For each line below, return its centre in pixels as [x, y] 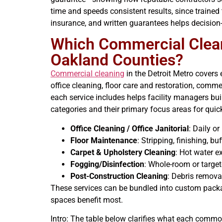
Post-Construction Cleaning [119, 176]
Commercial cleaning [87, 74]
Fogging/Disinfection [107, 164]
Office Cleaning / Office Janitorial [130, 128]
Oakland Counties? [117, 60]
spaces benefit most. [87, 200]
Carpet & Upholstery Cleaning [123, 152]
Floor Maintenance [104, 140]
